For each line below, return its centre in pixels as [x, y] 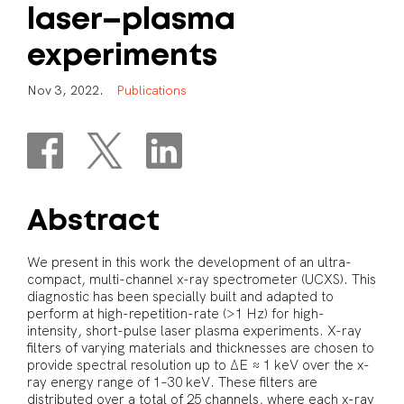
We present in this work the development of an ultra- [189, 262]
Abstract [93, 222]
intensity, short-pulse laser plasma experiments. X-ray [194, 331]
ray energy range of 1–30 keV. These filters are [172, 382]
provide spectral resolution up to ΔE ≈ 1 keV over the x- [198, 365]
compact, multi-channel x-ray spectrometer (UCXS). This [202, 280]
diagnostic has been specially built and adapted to [180, 297]
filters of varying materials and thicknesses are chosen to [201, 348]
